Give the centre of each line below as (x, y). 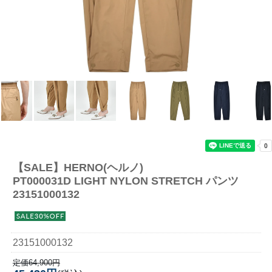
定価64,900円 (36, 262)
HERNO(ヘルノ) (103, 167)
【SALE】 (38, 167)
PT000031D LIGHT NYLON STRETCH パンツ (125, 181)
